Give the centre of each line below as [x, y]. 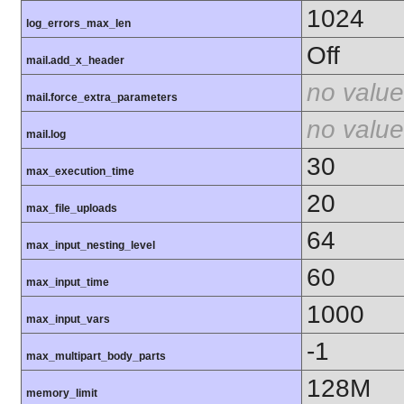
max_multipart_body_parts [96, 357]
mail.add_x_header [75, 61]
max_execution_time [80, 172]
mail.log [46, 135]
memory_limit [62, 394]
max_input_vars [68, 320]
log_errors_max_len [78, 24]
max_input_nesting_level [91, 246]
